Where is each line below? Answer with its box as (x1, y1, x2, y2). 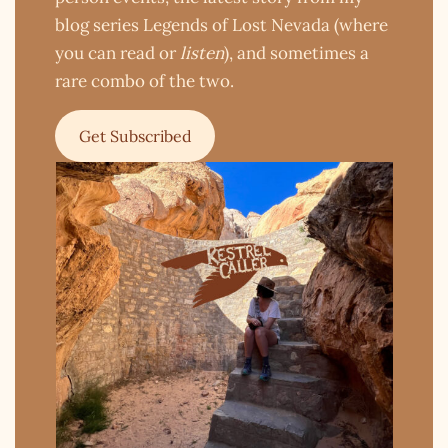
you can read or (55, 41, 181, 64)
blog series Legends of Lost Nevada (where (55, 13, 389, 36)
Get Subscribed (78, 125, 192, 146)
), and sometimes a (224, 41, 370, 64)
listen (180, 41, 225, 64)
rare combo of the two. (55, 69, 235, 92)
